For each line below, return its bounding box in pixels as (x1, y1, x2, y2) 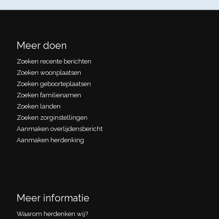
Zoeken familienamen (16, 91, 81, 99)
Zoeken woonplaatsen (16, 68, 81, 76)
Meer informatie (16, 192, 89, 204)
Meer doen (16, 39, 66, 51)
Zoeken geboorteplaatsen (16, 80, 91, 88)
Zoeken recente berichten (16, 57, 91, 65)
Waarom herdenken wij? (16, 210, 88, 218)
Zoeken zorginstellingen (16, 113, 88, 121)
